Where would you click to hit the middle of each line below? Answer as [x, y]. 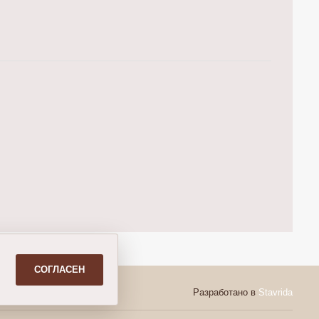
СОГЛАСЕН [59, 269]
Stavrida [276, 292]
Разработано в [226, 292]
